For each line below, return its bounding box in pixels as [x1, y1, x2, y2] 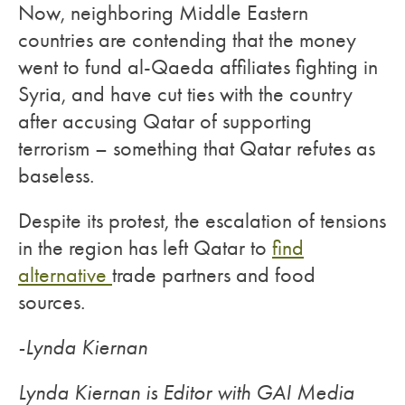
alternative [18, 262, 112, 287]
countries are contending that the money [18, 27, 356, 52]
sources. [18, 289, 85, 315]
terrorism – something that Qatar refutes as [18, 136, 375, 161]
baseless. [18, 163, 94, 188]
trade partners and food [112, 262, 316, 287]
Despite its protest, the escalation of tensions [18, 208, 386, 233]
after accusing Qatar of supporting [18, 108, 312, 134]
